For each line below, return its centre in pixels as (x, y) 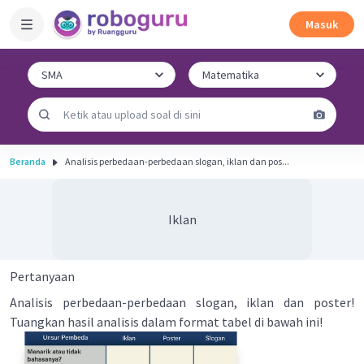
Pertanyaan (42, 276)
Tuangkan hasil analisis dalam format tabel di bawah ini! (166, 322)
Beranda (28, 161)
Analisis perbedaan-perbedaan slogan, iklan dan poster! (182, 302)
